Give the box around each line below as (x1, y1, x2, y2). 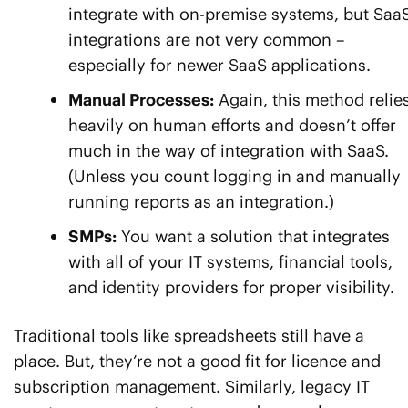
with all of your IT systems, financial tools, (68, 251, 393, 273)
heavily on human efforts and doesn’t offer (68, 115, 396, 137)
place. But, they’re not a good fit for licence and (14, 351, 381, 372)
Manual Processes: (68, 89, 214, 111)
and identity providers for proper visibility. (68, 277, 394, 299)
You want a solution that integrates (117, 226, 390, 248)
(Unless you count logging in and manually (68, 166, 401, 188)
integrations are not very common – (68, 29, 344, 51)
